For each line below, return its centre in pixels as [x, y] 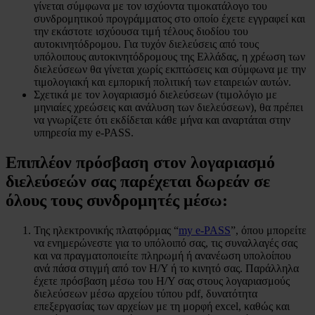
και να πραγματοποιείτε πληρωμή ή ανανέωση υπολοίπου [162, 255]
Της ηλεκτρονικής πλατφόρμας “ [106, 230]
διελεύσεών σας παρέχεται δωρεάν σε [138, 181]
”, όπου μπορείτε [269, 230]
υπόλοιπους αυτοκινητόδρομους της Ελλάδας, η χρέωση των [169, 56]
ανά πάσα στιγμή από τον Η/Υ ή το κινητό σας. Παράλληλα [166, 268]
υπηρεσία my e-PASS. [84, 132]
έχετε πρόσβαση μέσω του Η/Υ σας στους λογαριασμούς [162, 281]
